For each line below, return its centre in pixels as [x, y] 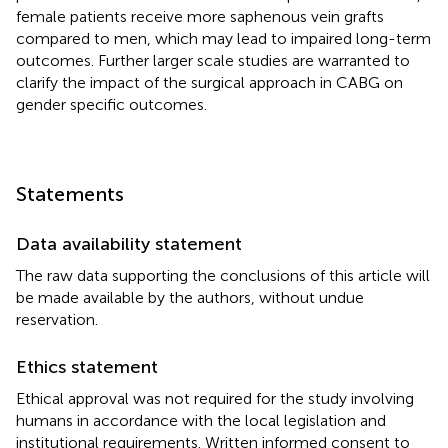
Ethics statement [87, 366]
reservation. [57, 319]
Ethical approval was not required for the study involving [215, 398]
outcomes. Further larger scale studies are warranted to [213, 60]
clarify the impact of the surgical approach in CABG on [209, 82]
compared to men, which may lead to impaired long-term [223, 38]
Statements [70, 193]
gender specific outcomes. [111, 104]
